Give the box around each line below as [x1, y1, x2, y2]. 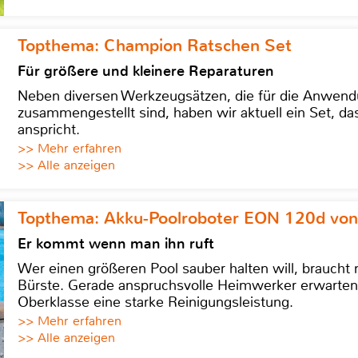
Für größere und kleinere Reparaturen [18, 62, 274, 82]
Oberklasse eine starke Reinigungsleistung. [18, 292, 293, 312]
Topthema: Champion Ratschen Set [18, 34, 292, 58]
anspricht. [18, 120, 80, 140]
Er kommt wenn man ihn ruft [18, 234, 214, 254]
